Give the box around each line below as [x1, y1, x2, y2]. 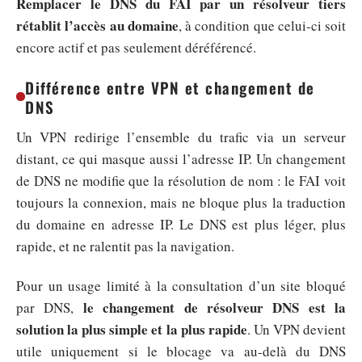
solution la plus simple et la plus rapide [16, 319, 247, 339]
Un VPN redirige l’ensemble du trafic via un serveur [16, 127, 346, 146]
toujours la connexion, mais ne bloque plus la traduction [16, 192, 346, 212]
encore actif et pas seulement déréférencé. [16, 37, 256, 57]
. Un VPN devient [246, 320, 347, 339]
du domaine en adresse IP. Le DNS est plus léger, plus [16, 214, 346, 234]
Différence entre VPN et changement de [25, 75, 315, 99]
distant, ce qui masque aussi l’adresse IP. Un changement [16, 149, 346, 168]
